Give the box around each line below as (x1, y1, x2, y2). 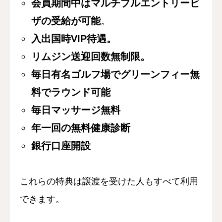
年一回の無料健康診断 (31, 122, 131, 133)
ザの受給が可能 (31, 15, 101, 26)
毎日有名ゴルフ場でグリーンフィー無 (31, 68, 200, 80)
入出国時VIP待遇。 (31, 33, 117, 44)
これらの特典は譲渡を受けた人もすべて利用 (20, 176, 198, 186)
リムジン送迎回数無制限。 (31, 51, 151, 62)
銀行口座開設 (31, 140, 91, 151)
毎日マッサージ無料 (31, 104, 121, 115)
